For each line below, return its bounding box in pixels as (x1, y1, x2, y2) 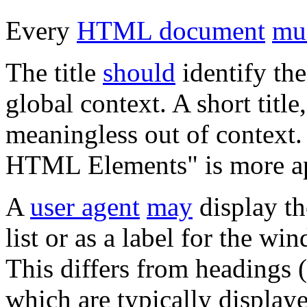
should (103, 57, 175, 87)
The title (5, 57, 103, 87)
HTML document (77, 15, 265, 45)
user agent (30, 191, 140, 221)
